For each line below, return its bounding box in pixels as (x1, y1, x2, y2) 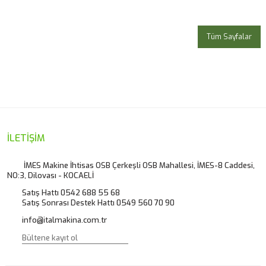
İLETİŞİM (7, 132, 45, 144)
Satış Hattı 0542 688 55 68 (22, 188, 120, 198)
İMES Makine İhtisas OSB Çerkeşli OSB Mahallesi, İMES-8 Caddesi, (22, 160, 255, 170)
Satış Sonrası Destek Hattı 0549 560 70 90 (22, 198, 175, 208)
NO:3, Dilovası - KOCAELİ (7, 170, 94, 180)
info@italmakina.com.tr (22, 215, 107, 225)
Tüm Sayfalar (207, 32, 252, 42)
